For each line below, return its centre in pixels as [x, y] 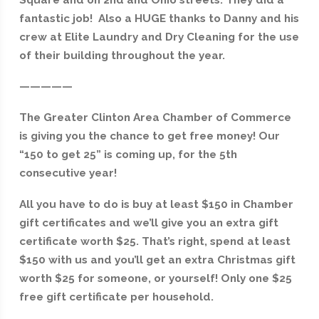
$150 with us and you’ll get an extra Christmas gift [157, 260]
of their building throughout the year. [122, 55]
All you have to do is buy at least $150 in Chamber [156, 204]
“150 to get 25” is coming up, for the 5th [128, 155]
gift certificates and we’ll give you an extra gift [148, 223]
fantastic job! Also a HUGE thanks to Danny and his [159, 18]
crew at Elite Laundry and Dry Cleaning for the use [159, 37]
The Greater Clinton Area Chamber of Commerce [155, 118]
